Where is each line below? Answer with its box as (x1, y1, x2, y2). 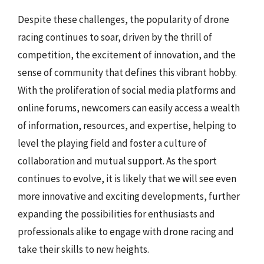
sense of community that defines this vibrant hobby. (18, 66, 237, 79)
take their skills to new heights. (18, 243, 149, 256)
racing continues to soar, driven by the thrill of (18, 31, 212, 44)
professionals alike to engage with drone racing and (18, 225, 234, 238)
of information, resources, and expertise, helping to (18, 119, 236, 132)
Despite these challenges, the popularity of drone (18, 13, 229, 26)
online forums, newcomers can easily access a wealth (18, 101, 240, 114)
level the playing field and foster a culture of (18, 137, 207, 150)
